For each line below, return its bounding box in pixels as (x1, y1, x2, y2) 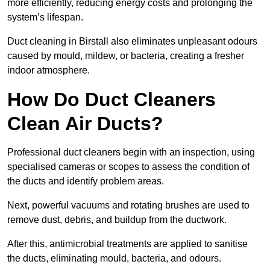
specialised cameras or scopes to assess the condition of (7, 162, 250, 172)
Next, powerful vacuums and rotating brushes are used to (7, 200, 250, 211)
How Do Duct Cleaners (7, 89, 216, 111)
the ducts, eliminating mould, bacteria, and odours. (7, 253, 221, 264)
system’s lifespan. (7, 12, 83, 23)
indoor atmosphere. (7, 65, 90, 76)
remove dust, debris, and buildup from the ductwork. (7, 215, 227, 225)
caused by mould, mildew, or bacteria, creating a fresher (7, 51, 244, 61)
